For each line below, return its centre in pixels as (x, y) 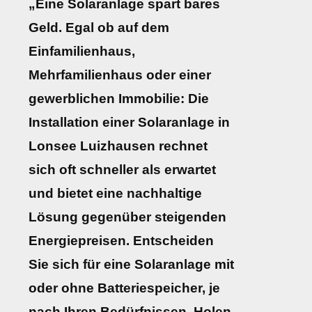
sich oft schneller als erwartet (122, 170)
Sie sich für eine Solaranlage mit (131, 265)
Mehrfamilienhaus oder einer (120, 75)
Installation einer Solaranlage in (129, 123)
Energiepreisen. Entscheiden (121, 241)
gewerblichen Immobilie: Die (119, 99)
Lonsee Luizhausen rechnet (118, 146)
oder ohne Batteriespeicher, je (124, 288)
